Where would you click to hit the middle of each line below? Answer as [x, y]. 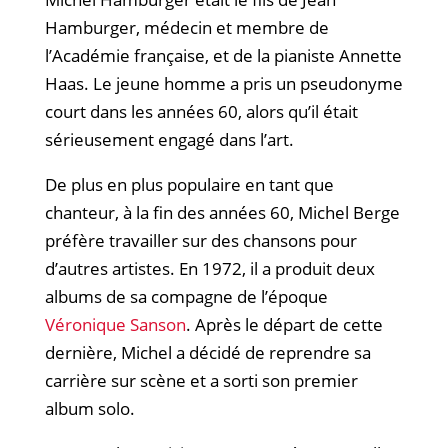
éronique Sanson [120, 324]
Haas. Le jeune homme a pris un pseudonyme [223, 83]
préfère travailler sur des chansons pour [200, 240]
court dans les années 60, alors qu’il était [201, 111]
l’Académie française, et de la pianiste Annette [223, 55]
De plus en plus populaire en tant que [189, 184]
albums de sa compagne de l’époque [186, 296]
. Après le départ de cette [284, 324]
